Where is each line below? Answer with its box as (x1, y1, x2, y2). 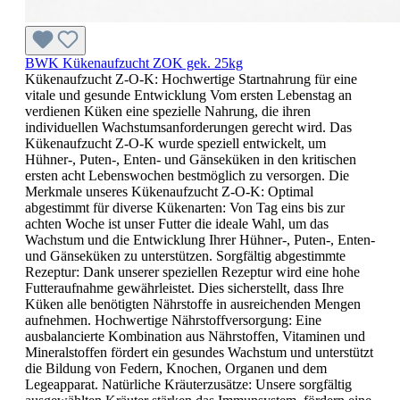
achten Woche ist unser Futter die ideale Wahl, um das (25, 216, 329, 232)
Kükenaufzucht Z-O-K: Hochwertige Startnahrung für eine (25, 71, 357, 87)
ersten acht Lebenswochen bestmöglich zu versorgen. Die (25, 168, 349, 184)
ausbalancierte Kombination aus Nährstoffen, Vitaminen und (25, 329, 365, 345)
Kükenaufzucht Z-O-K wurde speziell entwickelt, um (25, 136, 326, 152)
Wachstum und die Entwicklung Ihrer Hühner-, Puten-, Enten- (25, 232, 375, 248)
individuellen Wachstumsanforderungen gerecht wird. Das (25, 120, 352, 136)
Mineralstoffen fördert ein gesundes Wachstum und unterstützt (25, 345, 373, 361)
